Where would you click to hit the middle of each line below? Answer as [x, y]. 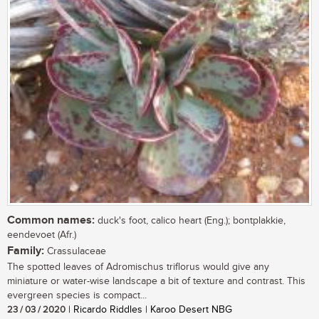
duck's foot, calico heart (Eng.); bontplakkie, [190, 221]
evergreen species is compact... [77, 296]
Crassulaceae [75, 252]
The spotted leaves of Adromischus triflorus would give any [138, 267]
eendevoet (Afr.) [45, 235]
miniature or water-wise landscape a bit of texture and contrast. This [156, 282]
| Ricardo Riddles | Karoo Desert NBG [149, 310]
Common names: [51, 221]
